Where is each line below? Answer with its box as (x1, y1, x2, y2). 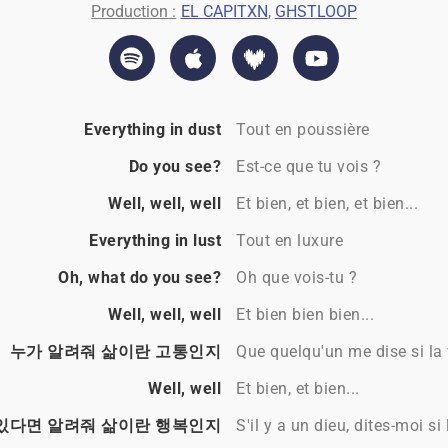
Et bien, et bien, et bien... (236, 194, 418, 214)
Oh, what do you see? (58, 268, 221, 288)
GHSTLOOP (274, 2, 357, 22)
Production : (91, 2, 177, 22)
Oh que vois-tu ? (236, 268, 357, 288)
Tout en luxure (236, 231, 343, 251)
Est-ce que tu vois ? (236, 157, 381, 177)
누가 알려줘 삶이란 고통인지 (9, 342, 221, 362)
